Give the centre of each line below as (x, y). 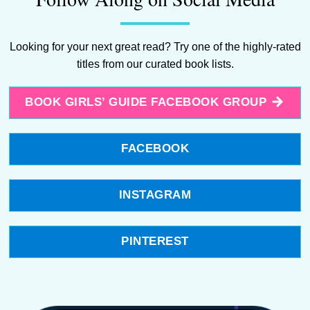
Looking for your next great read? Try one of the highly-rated (155, 47)
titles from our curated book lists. (155, 64)
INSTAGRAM (155, 195)
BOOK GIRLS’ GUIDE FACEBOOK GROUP (146, 102)
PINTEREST (155, 241)
